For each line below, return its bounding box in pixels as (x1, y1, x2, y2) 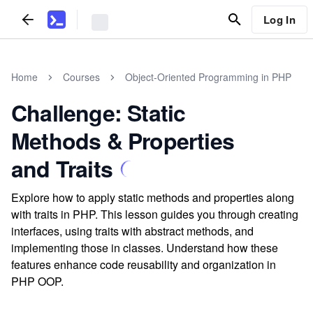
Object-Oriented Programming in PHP (125, 70, 291, 84)
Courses (63, 70, 100, 84)
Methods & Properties (11, 124, 235, 156)
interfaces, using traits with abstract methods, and (11, 223, 254, 239)
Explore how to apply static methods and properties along (11, 189, 294, 205)
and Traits (11, 152, 112, 184)
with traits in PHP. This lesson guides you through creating (11, 206, 298, 222)
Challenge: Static (11, 96, 186, 129)
